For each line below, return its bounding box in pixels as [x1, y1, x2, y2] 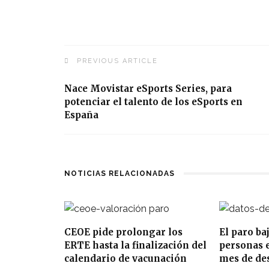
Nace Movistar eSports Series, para [64, 82, 232, 94]
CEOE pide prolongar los [64, 226, 183, 238]
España [64, 109, 98, 121]
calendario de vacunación [64, 252, 187, 264]
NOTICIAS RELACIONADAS [64, 169, 175, 178]
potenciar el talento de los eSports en [64, 95, 243, 107]
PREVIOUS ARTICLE [77, 56, 158, 65]
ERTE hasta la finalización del [64, 239, 207, 251]
